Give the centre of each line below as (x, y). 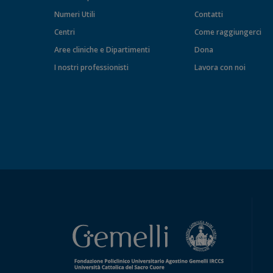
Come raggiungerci (228, 32)
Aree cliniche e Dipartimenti (102, 50)
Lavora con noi (220, 68)
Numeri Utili (74, 15)
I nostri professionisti (91, 68)
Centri (64, 32)
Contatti (208, 15)
